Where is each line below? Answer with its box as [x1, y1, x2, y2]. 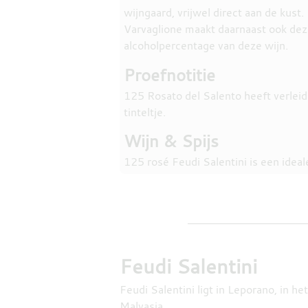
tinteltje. [123, 104, 166, 120]
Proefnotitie [123, 63, 215, 86]
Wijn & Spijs [123, 130, 219, 153]
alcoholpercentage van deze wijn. [123, 37, 288, 53]
